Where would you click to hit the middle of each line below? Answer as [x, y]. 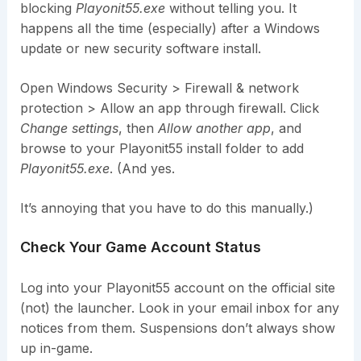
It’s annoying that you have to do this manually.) [166, 207]
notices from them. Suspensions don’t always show [177, 328]
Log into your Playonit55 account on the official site [177, 287]
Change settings [69, 128]
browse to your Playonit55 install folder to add [162, 148]
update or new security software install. [140, 48]
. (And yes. [142, 168]
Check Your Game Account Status [140, 247]
